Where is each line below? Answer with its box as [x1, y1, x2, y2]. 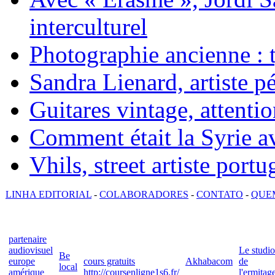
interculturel [29, 13, 147, 40]
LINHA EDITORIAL [6, 188, 91, 199]
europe [9, 255, 35, 266]
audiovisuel [9, 244, 53, 255]
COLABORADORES [99, 188, 188, 199]
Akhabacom [185, 255, 233, 266]
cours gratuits [83, 255, 135, 266]
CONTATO [196, 188, 243, 199]
